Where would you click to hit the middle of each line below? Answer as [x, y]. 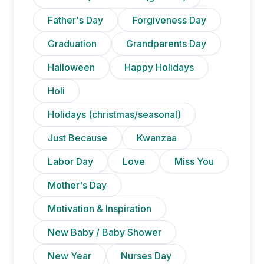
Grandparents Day [166, 43]
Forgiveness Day [169, 20]
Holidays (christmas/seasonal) [114, 114]
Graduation [72, 43]
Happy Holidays [159, 67]
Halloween [71, 67]
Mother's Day [77, 185]
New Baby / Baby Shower [105, 232]
